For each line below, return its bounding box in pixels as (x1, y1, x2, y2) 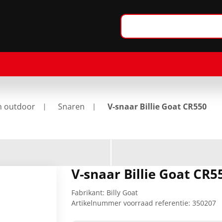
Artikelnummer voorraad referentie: (71, 198, 191, 208)
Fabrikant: (71, 188, 105, 197)
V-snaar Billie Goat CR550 (108, 101, 207, 112)
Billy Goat (107, 188, 138, 197)
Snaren (58, 101, 85, 112)
